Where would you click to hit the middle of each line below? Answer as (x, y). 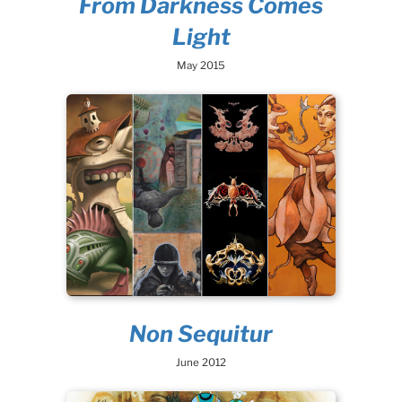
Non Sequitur (201, 333)
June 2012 (201, 363)
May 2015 (201, 65)
